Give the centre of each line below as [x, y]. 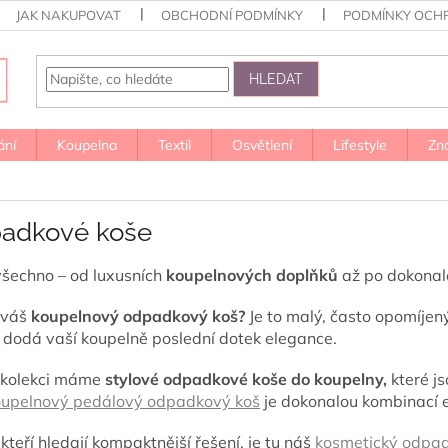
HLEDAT [276, 78]
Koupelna [87, 145]
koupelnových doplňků [252, 274]
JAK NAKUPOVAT [69, 15]
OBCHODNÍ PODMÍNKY [232, 15]
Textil [174, 145]
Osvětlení [262, 145]
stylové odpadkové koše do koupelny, [246, 378]
